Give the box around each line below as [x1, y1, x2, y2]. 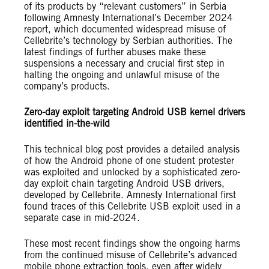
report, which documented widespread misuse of [24, 23, 226, 35]
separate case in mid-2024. [24, 212, 140, 223]
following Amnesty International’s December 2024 [24, 12, 233, 23]
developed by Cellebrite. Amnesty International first [24, 189, 236, 201]
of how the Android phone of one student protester [24, 155, 234, 166]
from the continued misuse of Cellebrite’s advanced [24, 249, 237, 261]
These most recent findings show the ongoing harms [24, 238, 240, 249]
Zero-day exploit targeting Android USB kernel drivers [24, 106, 245, 118]
